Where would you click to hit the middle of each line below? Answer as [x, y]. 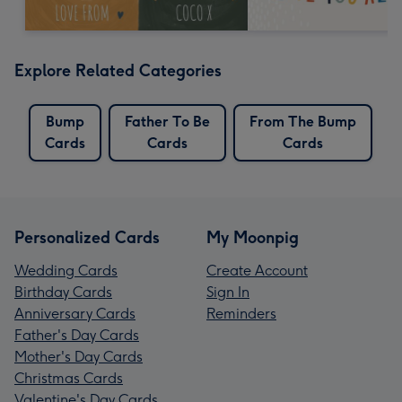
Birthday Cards [63, 292]
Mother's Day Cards [79, 356]
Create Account [257, 270]
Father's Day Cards [77, 335]
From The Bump [303, 121]
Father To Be [167, 121]
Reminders [241, 313]
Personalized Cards [87, 237]
